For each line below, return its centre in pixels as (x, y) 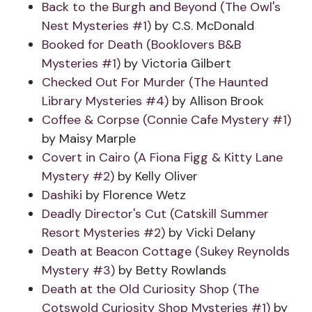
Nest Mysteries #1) (96, 26)
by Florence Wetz (136, 195)
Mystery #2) (78, 176)
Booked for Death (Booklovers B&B (141, 45)
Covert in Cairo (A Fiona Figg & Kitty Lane (162, 157)
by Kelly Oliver (156, 176)
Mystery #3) (78, 270)
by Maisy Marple (89, 139)
